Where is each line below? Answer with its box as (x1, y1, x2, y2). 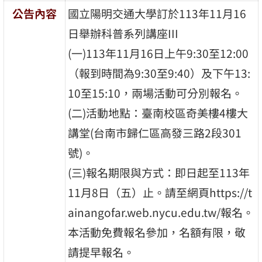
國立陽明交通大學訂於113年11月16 (68, 5, 247, 22)
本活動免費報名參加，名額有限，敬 (68, 223, 246, 240)
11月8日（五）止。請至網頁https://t (68, 184, 253, 201)
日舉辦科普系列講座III (68, 25, 179, 42)
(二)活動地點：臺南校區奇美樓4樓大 (68, 104, 249, 121)
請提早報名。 (68, 243, 135, 260)
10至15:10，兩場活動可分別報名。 (68, 84, 243, 101)
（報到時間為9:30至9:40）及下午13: (68, 64, 251, 81)
